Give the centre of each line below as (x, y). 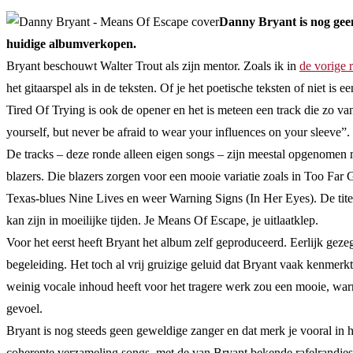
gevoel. (24, 308)
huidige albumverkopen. (71, 43)
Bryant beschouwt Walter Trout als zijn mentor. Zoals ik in (153, 65)
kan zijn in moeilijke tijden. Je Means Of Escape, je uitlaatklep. (162, 220)
